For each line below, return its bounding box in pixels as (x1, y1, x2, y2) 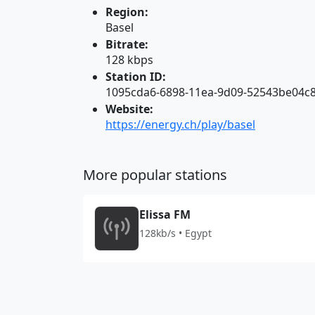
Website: (105, 101, 153, 117)
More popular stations (83, 165, 227, 184)
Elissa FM (139, 207, 191, 222)
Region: (105, 4, 148, 20)
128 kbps (105, 52, 153, 67)
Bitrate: (105, 37, 148, 52)
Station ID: (105, 69, 166, 84)
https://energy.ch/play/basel (105, 117, 255, 132)
